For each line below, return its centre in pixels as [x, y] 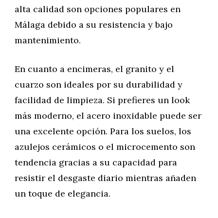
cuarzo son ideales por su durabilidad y [99, 84]
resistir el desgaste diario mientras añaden [105, 178]
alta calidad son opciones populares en [98, 9]
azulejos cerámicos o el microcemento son [105, 147]
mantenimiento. [48, 40]
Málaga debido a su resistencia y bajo [94, 25]
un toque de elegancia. [63, 193]
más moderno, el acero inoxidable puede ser [108, 116]
